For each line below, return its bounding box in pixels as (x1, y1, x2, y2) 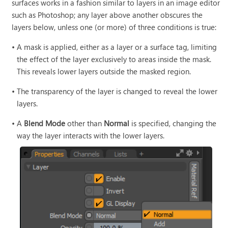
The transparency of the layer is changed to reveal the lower (17, 85, 218, 96)
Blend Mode (24, 118, 66, 128)
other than (65, 118, 104, 128)
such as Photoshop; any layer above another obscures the (12, 9, 203, 20)
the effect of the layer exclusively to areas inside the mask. (17, 53, 212, 64)
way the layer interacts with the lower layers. (17, 130, 165, 140)
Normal (104, 118, 130, 128)
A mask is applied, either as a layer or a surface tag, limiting (17, 41, 217, 52)
